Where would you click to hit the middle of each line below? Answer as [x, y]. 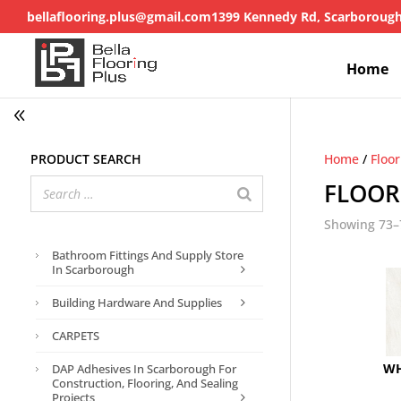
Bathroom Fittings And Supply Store [147, 255]
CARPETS [75, 336]
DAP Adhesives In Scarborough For [144, 369]
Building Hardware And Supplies [137, 303]
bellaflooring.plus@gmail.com [119, 17]
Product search [85, 157]
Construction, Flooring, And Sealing [145, 383]
